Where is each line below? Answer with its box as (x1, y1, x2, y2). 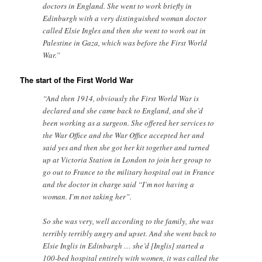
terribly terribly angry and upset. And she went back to (43, 227, 217, 239)
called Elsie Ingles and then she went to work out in (43, 25, 206, 36)
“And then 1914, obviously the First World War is (43, 92, 199, 104)
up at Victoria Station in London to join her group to (43, 154, 212, 165)
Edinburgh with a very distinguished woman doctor (43, 13, 207, 24)
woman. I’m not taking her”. (43, 191, 132, 202)
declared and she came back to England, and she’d (43, 105, 204, 116)
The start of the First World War (20, 74, 134, 86)
